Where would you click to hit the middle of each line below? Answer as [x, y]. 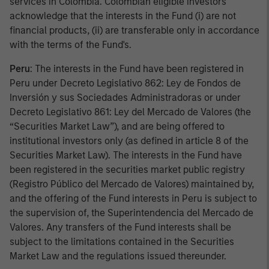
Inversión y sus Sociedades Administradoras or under [125, 98]
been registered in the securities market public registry [127, 170]
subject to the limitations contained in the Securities [122, 242]
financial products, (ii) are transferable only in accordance [134, 30]
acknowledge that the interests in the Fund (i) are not [123, 16]
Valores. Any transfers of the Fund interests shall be [120, 227]
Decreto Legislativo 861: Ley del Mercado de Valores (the [130, 112]
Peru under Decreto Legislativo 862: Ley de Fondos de [125, 83]
